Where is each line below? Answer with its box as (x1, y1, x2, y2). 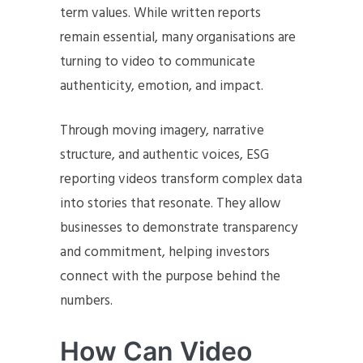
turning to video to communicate (60, 51, 255, 73)
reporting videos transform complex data (60, 169, 302, 190)
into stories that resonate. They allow (60, 193, 280, 215)
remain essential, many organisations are (60, 27, 296, 49)
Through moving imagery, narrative (60, 120, 264, 142)
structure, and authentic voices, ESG (60, 144, 269, 166)
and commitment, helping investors (60, 241, 270, 263)
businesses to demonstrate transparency (60, 217, 297, 239)
